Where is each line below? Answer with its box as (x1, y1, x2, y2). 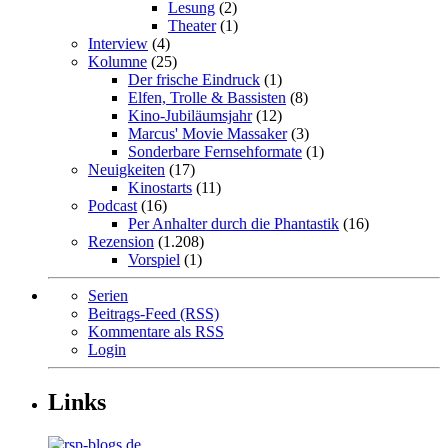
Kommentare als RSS (88, 322, 224, 340)
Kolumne (88, 52, 147, 70)
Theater (168, 16, 216, 34)
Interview (88, 34, 148, 52)
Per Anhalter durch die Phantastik (128, 214, 339, 232)
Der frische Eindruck (128, 70, 260, 88)
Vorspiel (128, 250, 180, 268)
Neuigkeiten (88, 160, 165, 178)
